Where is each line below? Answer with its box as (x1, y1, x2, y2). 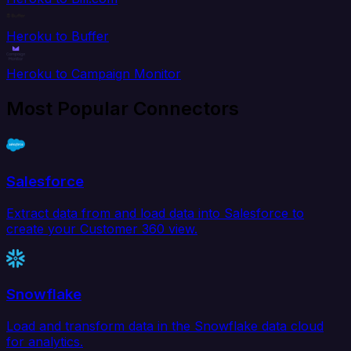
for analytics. (6, 333, 83, 349)
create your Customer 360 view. (6, 220, 197, 237)
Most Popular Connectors (6, 97, 239, 121)
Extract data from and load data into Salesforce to (6, 204, 304, 221)
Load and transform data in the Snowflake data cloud (6, 317, 324, 334)
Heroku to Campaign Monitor (6, 66, 181, 82)
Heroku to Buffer (6, 28, 109, 45)
